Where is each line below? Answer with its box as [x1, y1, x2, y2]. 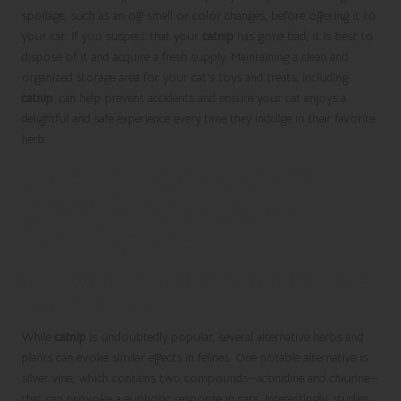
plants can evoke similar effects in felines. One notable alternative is [21, 349, 368, 365]
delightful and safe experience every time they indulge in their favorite [21, 110, 375, 126]
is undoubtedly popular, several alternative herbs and [86, 328, 363, 345]
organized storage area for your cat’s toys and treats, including [21, 69, 348, 85]
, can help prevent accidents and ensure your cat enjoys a [53, 90, 346, 106]
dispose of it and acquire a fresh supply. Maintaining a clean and [21, 48, 348, 64]
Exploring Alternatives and [21, 162, 309, 195]
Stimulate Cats [21, 291, 149, 317]
